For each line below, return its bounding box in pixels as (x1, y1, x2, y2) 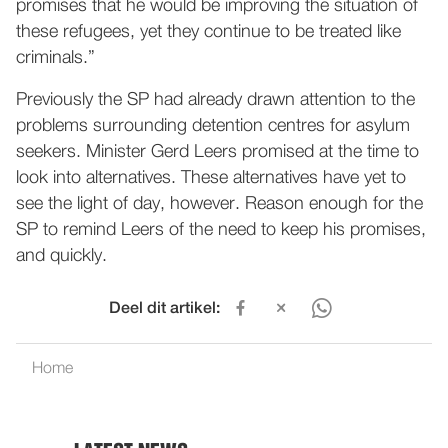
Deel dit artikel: (108, 301, 220, 317)
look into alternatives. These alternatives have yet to (16, 169, 406, 187)
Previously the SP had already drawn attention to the (16, 91, 415, 109)
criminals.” (16, 49, 95, 67)
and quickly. (16, 247, 107, 265)
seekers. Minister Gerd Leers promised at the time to (16, 143, 419, 161)
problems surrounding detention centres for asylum (16, 117, 410, 135)
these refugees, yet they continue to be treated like (16, 23, 401, 41)
